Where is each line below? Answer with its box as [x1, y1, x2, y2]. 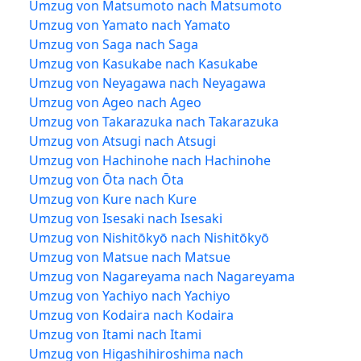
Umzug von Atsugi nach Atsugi [29, 131, 216, 150]
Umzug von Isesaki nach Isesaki [29, 209, 222, 227]
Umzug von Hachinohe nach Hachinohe [29, 151, 271, 169]
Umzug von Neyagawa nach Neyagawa [29, 73, 266, 92]
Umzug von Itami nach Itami [29, 325, 201, 343]
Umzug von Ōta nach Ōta [29, 170, 184, 189]
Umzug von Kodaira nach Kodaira [29, 305, 234, 324]
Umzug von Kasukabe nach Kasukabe [29, 54, 258, 73]
